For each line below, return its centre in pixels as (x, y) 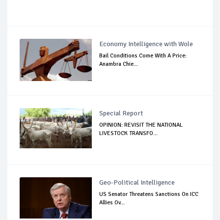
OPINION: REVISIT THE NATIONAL (141, 125)
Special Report (121, 113)
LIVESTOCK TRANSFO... (129, 133)
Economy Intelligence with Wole (146, 44)
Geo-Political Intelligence (137, 182)
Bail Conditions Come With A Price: (143, 55)
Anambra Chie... (119, 64)
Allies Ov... (112, 202)
